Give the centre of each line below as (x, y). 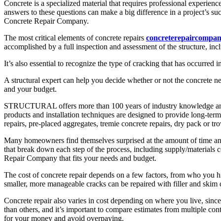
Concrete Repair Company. (46, 21)
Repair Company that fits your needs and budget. (80, 158)
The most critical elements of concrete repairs (75, 37)
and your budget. (30, 89)
